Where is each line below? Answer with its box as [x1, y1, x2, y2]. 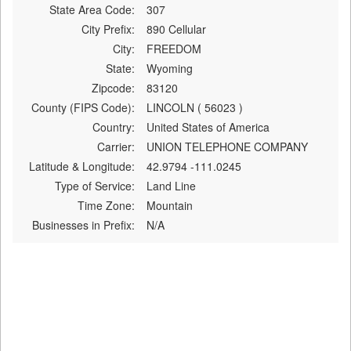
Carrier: [96, 138, 135, 154]
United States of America [146, 118, 270, 135]
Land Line [146, 177, 196, 194]
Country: [92, 118, 135, 135]
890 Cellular [146, 20, 206, 37]
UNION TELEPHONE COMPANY [146, 138, 308, 154]
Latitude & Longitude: [28, 157, 135, 174]
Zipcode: [91, 79, 135, 96]
